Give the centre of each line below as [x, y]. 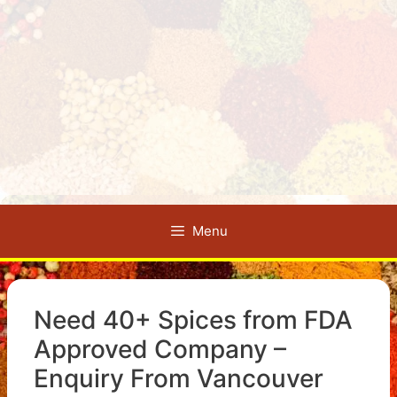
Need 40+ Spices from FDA [193, 320]
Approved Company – [160, 349]
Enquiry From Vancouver [179, 378]
